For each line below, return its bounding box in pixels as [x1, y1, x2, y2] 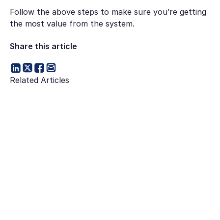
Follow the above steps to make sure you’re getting [9, 7, 206, 17]
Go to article [9, 108, 57, 118]
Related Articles [9, 75, 69, 85]
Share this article [9, 41, 77, 51]
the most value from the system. [9, 19, 135, 29]
